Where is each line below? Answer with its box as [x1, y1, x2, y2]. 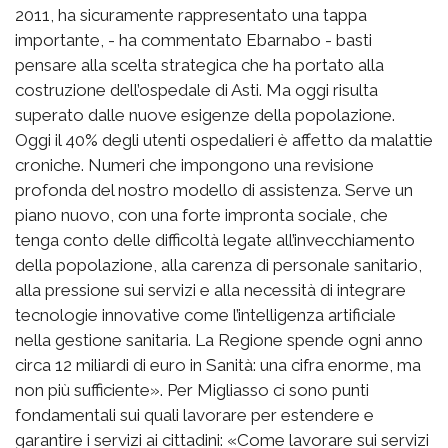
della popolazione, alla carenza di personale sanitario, [15, 254, 422, 275]
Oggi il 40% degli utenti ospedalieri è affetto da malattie [15, 129, 433, 150]
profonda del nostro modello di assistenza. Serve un [15, 179, 413, 200]
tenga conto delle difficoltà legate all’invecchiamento [15, 229, 415, 250]
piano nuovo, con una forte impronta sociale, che [15, 204, 388, 225]
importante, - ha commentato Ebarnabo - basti [15, 29, 372, 50]
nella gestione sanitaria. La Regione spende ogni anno [15, 329, 423, 350]
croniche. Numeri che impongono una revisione [15, 154, 374, 175]
